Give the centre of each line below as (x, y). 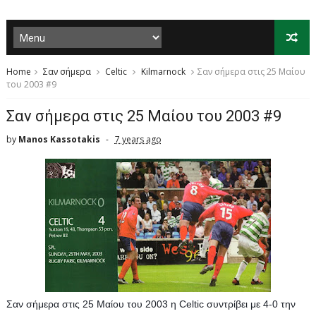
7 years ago (138, 139)
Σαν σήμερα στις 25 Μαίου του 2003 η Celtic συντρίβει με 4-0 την (151, 304)
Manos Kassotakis (59, 139)
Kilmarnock (163, 72)
